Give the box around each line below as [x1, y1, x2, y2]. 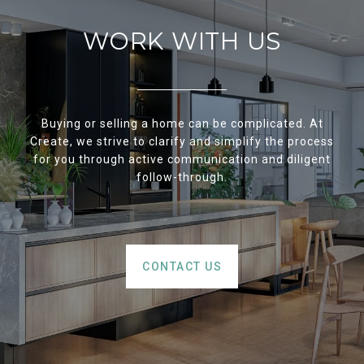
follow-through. [136, 171, 227, 184]
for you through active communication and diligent [33, 153, 331, 166]
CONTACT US [142, 260, 222, 273]
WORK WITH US [83, 27, 281, 55]
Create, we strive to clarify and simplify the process [30, 135, 334, 148]
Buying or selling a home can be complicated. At [41, 117, 323, 130]
